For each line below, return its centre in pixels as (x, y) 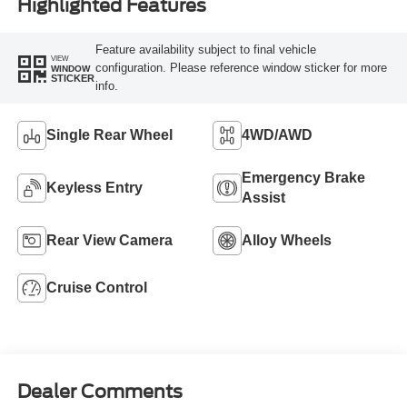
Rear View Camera (109, 240)
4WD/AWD (277, 134)
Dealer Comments (99, 392)
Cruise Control (96, 287)
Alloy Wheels (287, 240)
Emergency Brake (303, 177)
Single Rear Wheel (109, 134)
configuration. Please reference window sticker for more (241, 68)
